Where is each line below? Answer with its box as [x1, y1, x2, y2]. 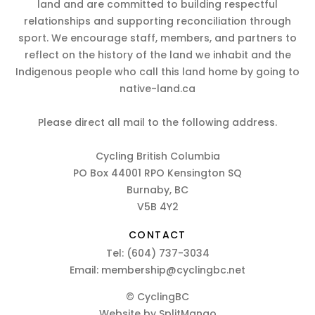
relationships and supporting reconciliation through [24, 14, 291, 29]
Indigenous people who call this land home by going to [15, 65, 300, 79]
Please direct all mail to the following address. [38, 115, 277, 130]
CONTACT [129, 228, 186, 243]
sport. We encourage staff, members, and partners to [18, 31, 297, 46]
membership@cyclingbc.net [101, 263, 245, 278]
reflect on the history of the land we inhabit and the [24, 48, 291, 63]
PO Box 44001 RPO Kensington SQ [73, 166, 242, 181]
